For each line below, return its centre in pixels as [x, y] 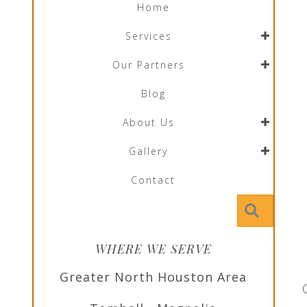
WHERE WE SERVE [153, 249]
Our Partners [148, 64]
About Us [148, 122]
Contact [153, 180]
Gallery [149, 151]
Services [148, 36]
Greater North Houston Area [153, 277]
